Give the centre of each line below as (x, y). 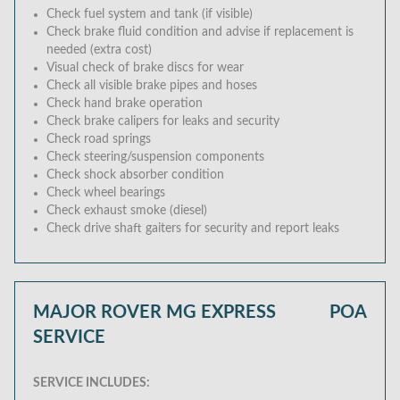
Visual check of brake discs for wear (145, 68)
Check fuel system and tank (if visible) (150, 14)
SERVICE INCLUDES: (92, 383)
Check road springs (99, 139)
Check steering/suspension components (155, 157)
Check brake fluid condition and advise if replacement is (200, 32)
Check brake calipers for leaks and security (163, 121)
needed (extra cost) (99, 50)
